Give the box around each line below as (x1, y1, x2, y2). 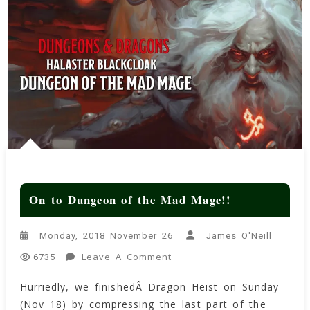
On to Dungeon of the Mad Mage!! (29, 191, 231, 209)
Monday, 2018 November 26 (39, 230, 174, 241)
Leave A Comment (82, 250, 172, 263)
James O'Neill (206, 230, 273, 241)
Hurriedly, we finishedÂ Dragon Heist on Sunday (19, 280, 280, 293)
